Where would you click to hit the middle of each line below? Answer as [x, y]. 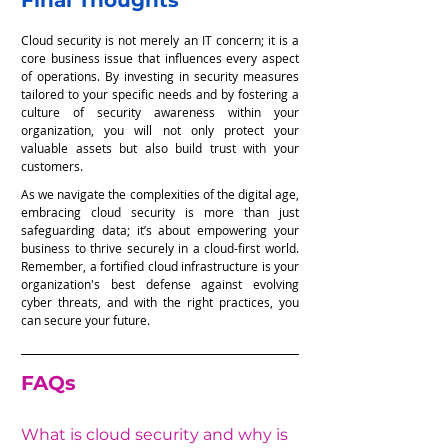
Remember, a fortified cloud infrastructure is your [160, 265]
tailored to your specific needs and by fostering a [160, 93]
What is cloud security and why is [156, 434]
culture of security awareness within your [160, 111]
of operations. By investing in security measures [160, 75]
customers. [52, 165]
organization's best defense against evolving [160, 283]
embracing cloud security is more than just [160, 211]
